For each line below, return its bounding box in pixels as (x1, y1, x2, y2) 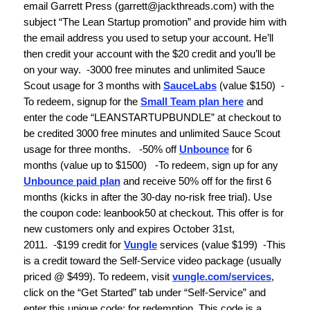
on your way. (24, 63, 81, 75)
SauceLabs (163, 79, 217, 91)
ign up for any (217, 158, 278, 171)
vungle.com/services (172, 270, 271, 282)
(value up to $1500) (60, 158, 149, 171)
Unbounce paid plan (24, 174, 120, 187)
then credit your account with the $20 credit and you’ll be (24, 47, 275, 60)
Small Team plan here (140, 95, 244, 107)
